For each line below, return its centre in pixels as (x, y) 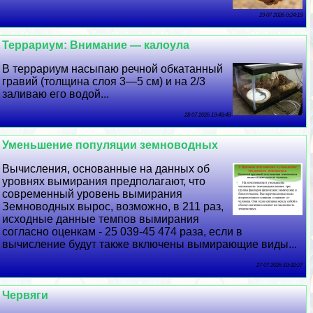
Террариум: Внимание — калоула (96, 45)
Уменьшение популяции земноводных (110, 145)
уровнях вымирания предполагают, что (104, 182)
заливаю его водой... (56, 94)
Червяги (26, 296)
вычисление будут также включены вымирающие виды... (150, 245)
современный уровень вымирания (93, 194)
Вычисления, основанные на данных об (106, 169)
